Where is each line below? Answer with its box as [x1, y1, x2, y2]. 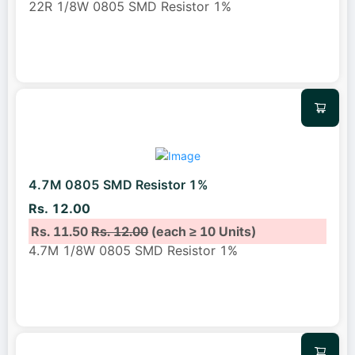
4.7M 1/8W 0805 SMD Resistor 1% [29, 242, 238, 258]
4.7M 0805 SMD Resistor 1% [29, 177, 208, 193]
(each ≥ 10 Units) [148, 223, 257, 239]
